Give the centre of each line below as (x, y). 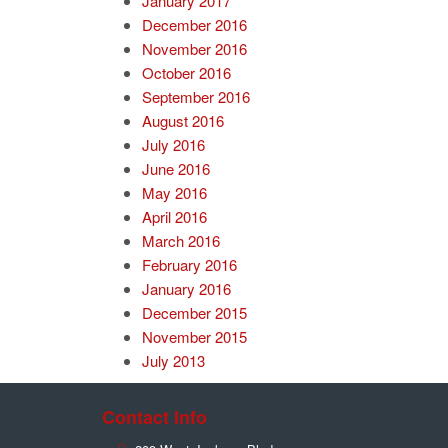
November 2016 (194, 48)
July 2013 (173, 360)
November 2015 (194, 336)
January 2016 (186, 288)
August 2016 (183, 120)
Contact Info (154, 417)
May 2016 (174, 192)
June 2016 (176, 168)
